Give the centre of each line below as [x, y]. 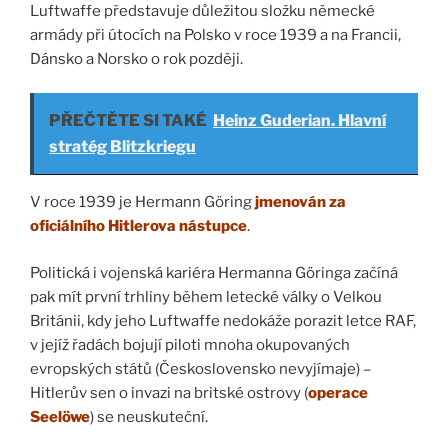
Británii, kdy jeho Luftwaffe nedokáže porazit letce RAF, [223, 320]
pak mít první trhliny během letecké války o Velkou [206, 296]
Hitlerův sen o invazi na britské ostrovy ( [169, 392]
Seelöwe [60, 416]
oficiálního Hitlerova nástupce [138, 226]
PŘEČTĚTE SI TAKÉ [128, 121]
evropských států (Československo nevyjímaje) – [200, 368]
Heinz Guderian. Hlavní [299, 121]
